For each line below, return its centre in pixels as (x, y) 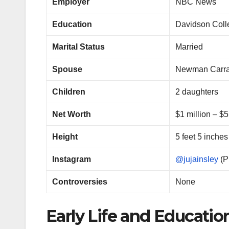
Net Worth (72, 114)
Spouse (67, 70)
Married (189, 47)
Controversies (80, 182)
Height (65, 137)
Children (69, 92)
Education (72, 25)
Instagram (72, 159)
